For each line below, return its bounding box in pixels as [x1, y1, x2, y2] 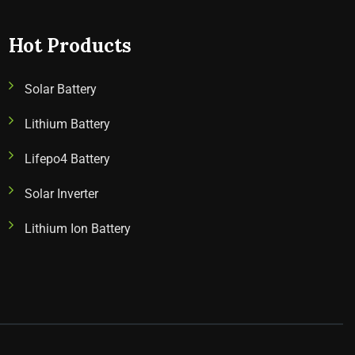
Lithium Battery [25, 116, 110, 132]
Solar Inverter [25, 186, 98, 201]
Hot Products [9, 33, 132, 58]
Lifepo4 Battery [25, 151, 110, 166]
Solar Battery [25, 82, 97, 97]
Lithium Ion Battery [25, 221, 131, 236]
